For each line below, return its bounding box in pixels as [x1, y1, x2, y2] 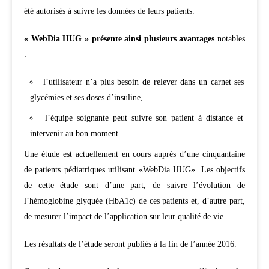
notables [214, 34, 245, 43]
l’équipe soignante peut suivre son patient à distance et [44, 113, 244, 122]
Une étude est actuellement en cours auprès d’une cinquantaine [24, 149, 245, 159]
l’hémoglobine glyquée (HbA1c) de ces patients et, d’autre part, [24, 196, 245, 205]
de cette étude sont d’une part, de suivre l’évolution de [24, 180, 245, 190]
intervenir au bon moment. [30, 128, 121, 138]
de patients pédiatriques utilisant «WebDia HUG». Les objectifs [24, 165, 245, 174]
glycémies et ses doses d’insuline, [30, 92, 143, 102]
